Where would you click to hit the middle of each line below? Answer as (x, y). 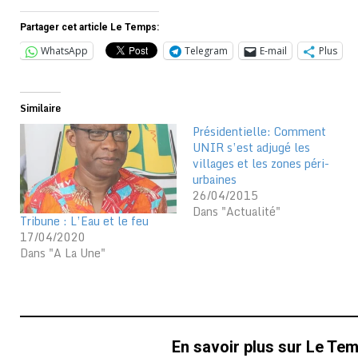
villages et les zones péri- (261, 163)
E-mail (273, 51)
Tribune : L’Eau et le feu (84, 221)
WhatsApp (64, 51)
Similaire (40, 108)
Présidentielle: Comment (260, 131)
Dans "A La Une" (63, 253)
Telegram (206, 51)
